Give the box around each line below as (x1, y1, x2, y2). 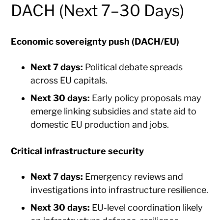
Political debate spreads (83, 61, 183, 72)
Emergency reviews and (83, 171, 184, 182)
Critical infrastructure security (11, 145, 144, 156)
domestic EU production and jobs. (30, 119, 169, 130)
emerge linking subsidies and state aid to (30, 106, 197, 116)
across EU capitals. (30, 75, 108, 85)
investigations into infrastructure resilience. (30, 184, 209, 195)
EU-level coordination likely (90, 202, 203, 213)
